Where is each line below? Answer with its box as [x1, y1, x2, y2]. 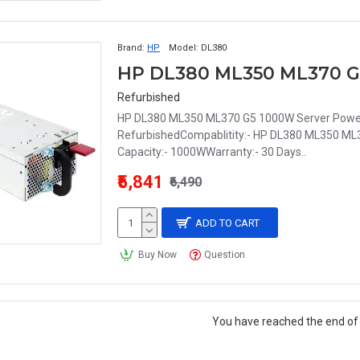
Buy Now [137, 249, 177, 260]
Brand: [117, 43, 145, 53]
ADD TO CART [195, 216, 260, 229]
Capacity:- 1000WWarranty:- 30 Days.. [117, 145, 306, 158]
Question [204, 249, 246, 260]
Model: [169, 43, 198, 53]
